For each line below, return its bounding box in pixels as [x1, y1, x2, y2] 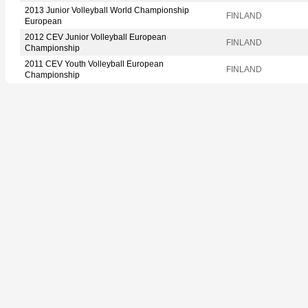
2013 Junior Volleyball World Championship [25, 5, 189, 15]
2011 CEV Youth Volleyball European [25, 58, 164, 69]
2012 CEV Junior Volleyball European [25, 32, 166, 42]
